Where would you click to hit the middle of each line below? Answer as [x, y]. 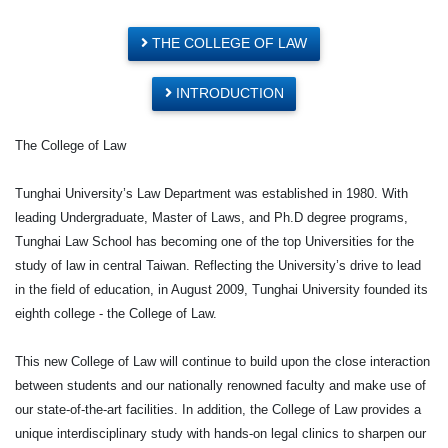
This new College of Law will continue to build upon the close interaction [222, 361]
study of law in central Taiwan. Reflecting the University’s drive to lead [218, 265]
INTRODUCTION [227, 93]
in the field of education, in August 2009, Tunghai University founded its [221, 289]
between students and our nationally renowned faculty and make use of [220, 385]
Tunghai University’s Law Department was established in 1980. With [211, 193]
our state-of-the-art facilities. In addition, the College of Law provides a [218, 409]
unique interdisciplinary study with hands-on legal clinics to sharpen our [220, 433]
